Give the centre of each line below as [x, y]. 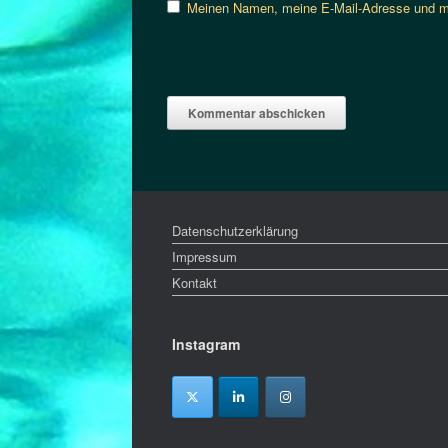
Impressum [204, 256]
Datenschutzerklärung [235, 230]
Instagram [206, 343]
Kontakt [194, 282]
